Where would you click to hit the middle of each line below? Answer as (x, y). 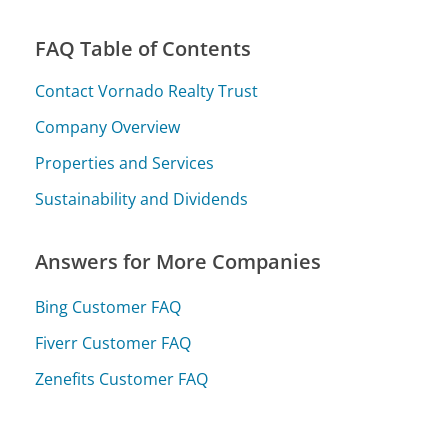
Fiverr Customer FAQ (113, 342)
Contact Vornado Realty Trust (147, 91)
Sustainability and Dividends (142, 199)
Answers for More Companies (178, 262)
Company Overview (108, 127)
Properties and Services (125, 163)
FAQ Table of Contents (143, 49)
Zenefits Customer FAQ (122, 378)
